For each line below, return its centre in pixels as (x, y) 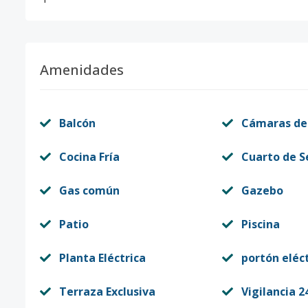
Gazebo (262, 190)
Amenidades (82, 70)
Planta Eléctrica (102, 258)
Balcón (77, 123)
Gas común (89, 190)
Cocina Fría (89, 157)
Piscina (260, 224)
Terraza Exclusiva (107, 291)
